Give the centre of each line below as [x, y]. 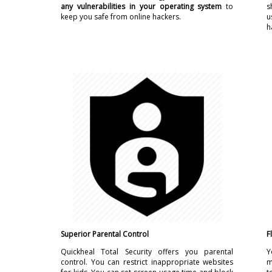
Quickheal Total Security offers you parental [147, 252]
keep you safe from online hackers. [121, 17]
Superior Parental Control [105, 234]
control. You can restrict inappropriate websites [147, 262]
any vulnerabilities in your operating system [141, 6]
